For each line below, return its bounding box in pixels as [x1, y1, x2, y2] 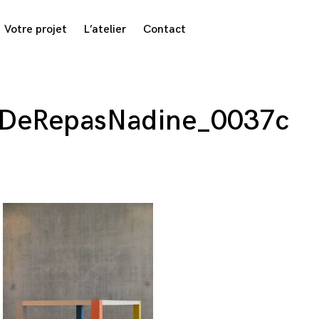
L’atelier [84, 23, 127, 37]
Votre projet [4, 23, 68, 37]
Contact [143, 23, 187, 37]
